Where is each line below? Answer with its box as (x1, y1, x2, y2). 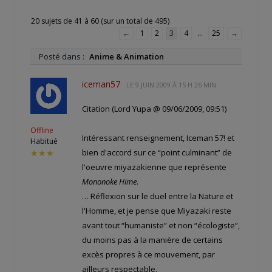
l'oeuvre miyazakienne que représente (82, 161, 226, 173)
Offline (30, 124, 53, 135)
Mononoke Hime (82, 176, 137, 188)
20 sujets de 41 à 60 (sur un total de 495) (31, 15, 169, 26)
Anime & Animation (89, 50, 164, 62)
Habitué (30, 135, 58, 146)
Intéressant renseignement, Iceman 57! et (82, 132, 234, 144)
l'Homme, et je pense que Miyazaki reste (82, 205, 231, 217)
